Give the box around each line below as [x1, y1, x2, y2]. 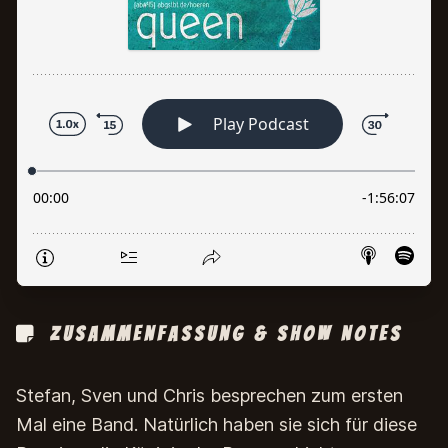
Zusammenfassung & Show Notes [42, 323, 403, 345]
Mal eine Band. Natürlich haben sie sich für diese [16, 414, 417, 435]
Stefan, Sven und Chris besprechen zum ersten [16, 385, 403, 406]
